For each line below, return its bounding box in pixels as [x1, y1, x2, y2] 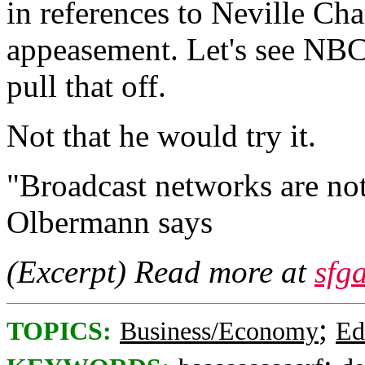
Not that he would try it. [7, 118, 316, 153]
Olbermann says [7, 204, 213, 240]
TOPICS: [7, 317, 112, 345]
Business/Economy [120, 317, 319, 345]
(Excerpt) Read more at [7, 254, 314, 289]
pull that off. [7, 68, 166, 103]
